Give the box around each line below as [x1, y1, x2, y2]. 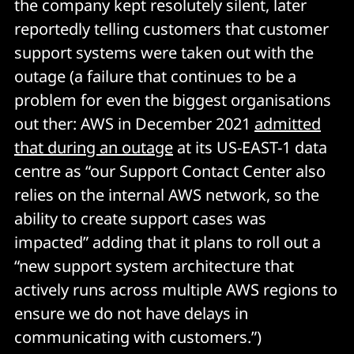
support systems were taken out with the [14, 41, 314, 63]
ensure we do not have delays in [14, 302, 248, 324]
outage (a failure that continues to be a [14, 65, 296, 87]
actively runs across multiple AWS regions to [14, 278, 337, 300]
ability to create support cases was [14, 207, 266, 229]
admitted [254, 112, 321, 134]
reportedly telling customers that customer [14, 17, 329, 40]
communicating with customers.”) [14, 326, 262, 348]
